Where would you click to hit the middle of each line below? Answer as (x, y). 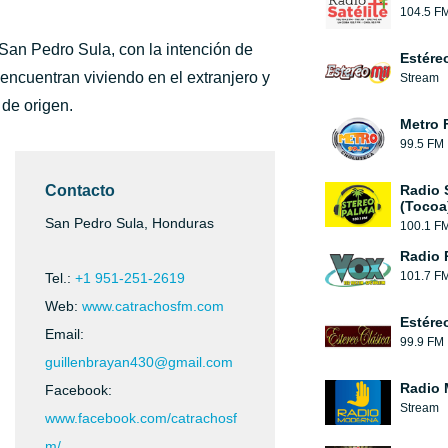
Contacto (80, 190)
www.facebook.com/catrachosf (141, 418)
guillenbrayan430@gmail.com (139, 362)
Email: (64, 334)
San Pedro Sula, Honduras (129, 223)
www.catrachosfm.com (153, 306)
